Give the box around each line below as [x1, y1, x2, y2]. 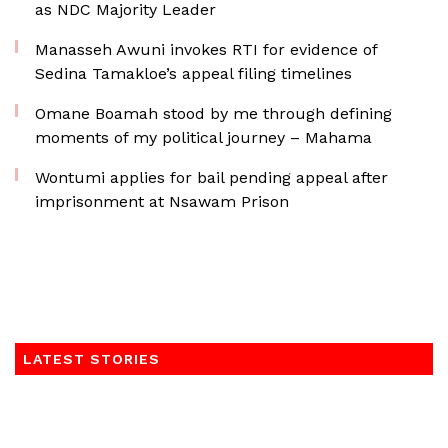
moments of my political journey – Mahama [35, 128, 372, 147]
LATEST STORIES [23, 351, 160, 367]
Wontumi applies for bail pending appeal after [35, 168, 388, 187]
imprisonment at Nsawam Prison [35, 192, 289, 211]
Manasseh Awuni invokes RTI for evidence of [35, 40, 377, 59]
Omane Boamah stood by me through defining [35, 104, 392, 123]
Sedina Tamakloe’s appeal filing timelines [35, 64, 352, 83]
